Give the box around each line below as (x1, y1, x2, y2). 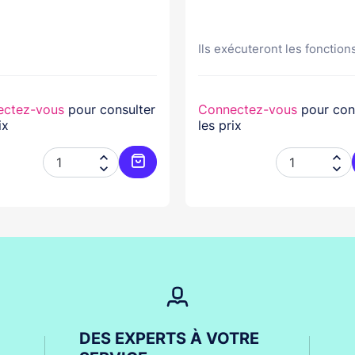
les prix (198, 117, 242, 133)
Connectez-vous (198, 101, 297, 117)
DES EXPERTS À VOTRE (79, 329, 260, 348)
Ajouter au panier (137, 174, 240, 189)
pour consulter (64, 101, 155, 117)
